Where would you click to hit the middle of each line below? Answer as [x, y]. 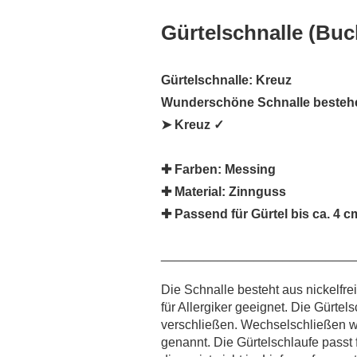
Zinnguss [256, 192]
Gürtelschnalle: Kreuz [226, 80]
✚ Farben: [191, 169]
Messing [249, 169]
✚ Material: [193, 192]
